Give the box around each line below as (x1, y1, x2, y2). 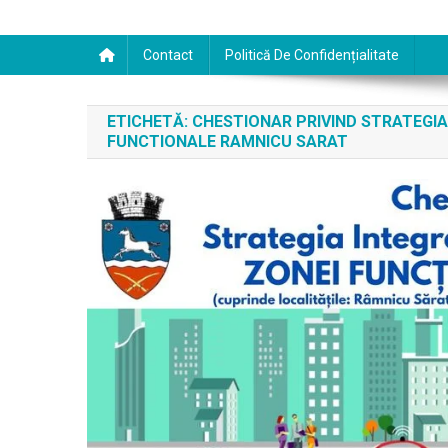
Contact (143, 47, 193, 63)
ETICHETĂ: (107, 112, 192, 131)
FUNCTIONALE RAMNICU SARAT (107, 132, 348, 151)
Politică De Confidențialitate (225, 47, 399, 63)
